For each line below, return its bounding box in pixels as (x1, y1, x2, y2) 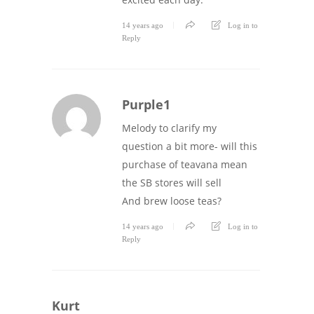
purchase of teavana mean (122, 157, 247, 171)
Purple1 (122, 95, 170, 113)
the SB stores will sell (122, 175, 221, 189)
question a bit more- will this (122, 139, 257, 153)
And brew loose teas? (122, 193, 221, 207)
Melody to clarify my (122, 121, 217, 135)
